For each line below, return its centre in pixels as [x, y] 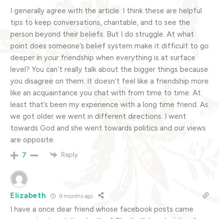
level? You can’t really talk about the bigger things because [109, 69]
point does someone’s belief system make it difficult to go [109, 46]
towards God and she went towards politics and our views [108, 128]
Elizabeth [28, 196]
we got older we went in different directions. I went [98, 116]
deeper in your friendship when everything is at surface [103, 57]
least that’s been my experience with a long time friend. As [109, 104]
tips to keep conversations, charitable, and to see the [100, 22]
